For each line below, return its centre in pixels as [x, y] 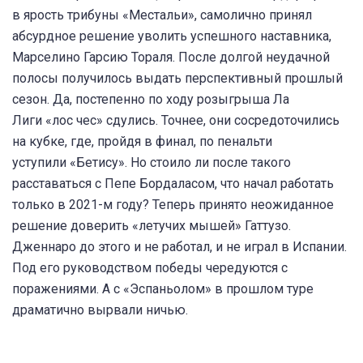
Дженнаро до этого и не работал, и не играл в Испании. [179, 247]
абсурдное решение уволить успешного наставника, [172, 36]
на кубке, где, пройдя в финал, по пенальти [142, 142]
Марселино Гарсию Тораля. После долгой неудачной [171, 58]
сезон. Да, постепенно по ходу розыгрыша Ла [151, 100]
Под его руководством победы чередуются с [150, 268]
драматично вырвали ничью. [100, 310]
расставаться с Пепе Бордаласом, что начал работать [173, 184]
